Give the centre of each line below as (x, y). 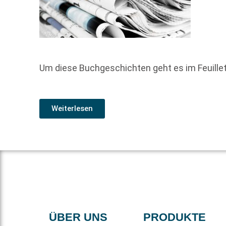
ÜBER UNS (78, 217)
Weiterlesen (72, 108)
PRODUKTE (174, 217)
